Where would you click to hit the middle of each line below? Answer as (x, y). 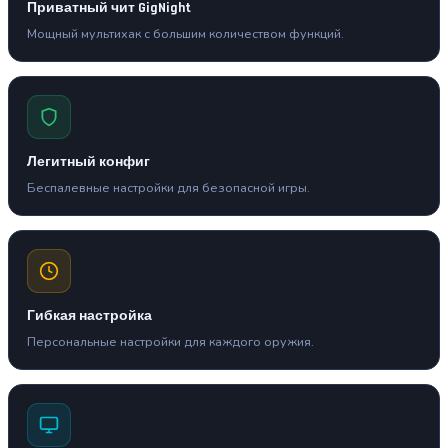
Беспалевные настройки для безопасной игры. (168, 188)
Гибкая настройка (89, 316)
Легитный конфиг (88, 162)
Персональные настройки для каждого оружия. (170, 342)
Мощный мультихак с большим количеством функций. (185, 34)
